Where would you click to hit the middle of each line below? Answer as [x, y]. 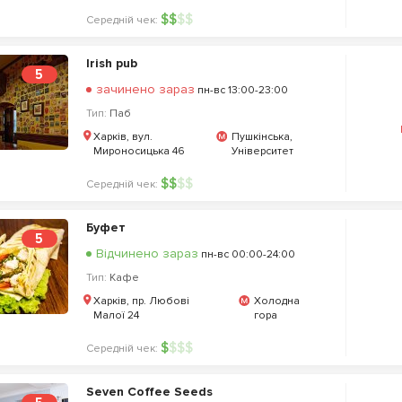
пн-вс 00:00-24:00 [246, 254]
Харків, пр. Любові [141, 301]
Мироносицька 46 [139, 151]
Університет [263, 151]
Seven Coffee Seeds [149, 392]
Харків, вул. [122, 137]
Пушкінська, [262, 137]
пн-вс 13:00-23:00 [241, 90]
